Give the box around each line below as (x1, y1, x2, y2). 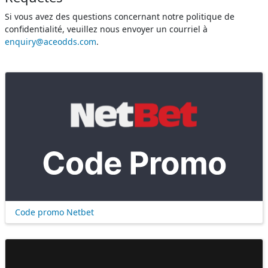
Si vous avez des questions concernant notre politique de (5, 10, 234, 22)
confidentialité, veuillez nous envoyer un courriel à (5, 23, 208, 35)
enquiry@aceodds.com (5, 35, 96, 47)
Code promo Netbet (15, 206, 94, 218)
